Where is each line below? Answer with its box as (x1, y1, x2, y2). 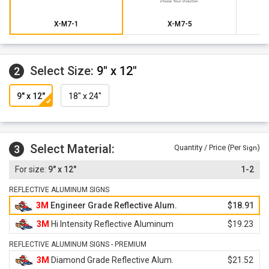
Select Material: (30, 142, 115, 156)
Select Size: (30, 64, 97, 78)
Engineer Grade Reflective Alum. (49, 201, 177, 210)
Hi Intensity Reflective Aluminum (49, 219, 174, 229)
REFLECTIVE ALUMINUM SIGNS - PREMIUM (9, 240, 147, 249)
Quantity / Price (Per (174, 143, 243, 152)
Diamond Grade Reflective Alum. (49, 255, 174, 265)
